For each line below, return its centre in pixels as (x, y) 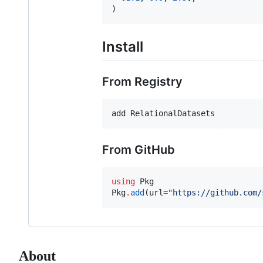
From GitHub (139, 149)
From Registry (142, 81)
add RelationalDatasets (163, 113)
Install (123, 46)
